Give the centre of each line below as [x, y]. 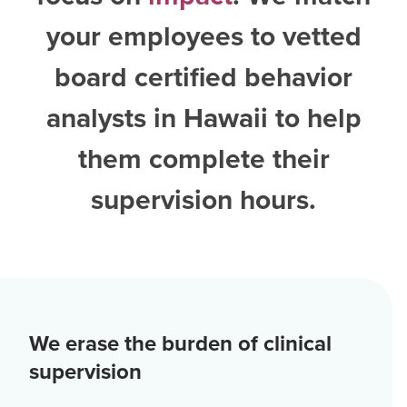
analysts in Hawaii [157, 118]
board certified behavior [203, 77]
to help [318, 118]
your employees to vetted [203, 36]
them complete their [203, 159]
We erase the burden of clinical [180, 343]
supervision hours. [203, 199]
